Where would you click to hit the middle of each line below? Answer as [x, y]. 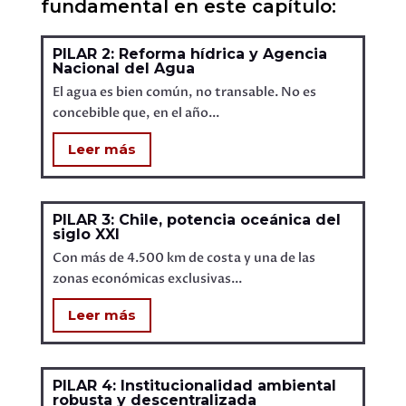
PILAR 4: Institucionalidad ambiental [194, 385]
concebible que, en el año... [135, 112]
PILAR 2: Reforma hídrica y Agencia [189, 53]
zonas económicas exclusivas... [147, 278]
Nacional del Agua [123, 68]
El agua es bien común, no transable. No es [184, 92]
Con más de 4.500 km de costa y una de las [184, 257]
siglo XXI [86, 234]
